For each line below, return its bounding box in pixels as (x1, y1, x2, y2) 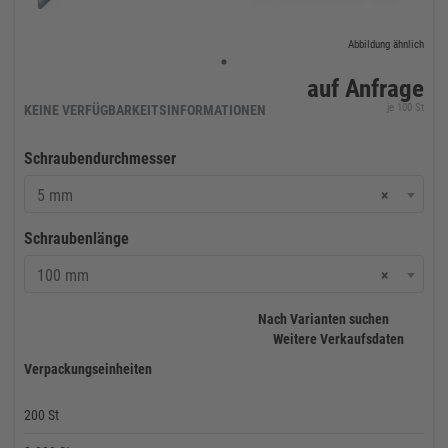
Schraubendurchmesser (24, 149, 176, 168)
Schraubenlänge (24, 229, 129, 248)
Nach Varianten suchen (258, 311, 392, 327)
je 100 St (386, 101, 424, 114)
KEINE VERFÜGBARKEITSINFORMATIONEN (24, 102, 266, 118)
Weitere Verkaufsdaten (273, 331, 407, 347)
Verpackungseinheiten (24, 361, 152, 377)
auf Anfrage (307, 74, 424, 103)
